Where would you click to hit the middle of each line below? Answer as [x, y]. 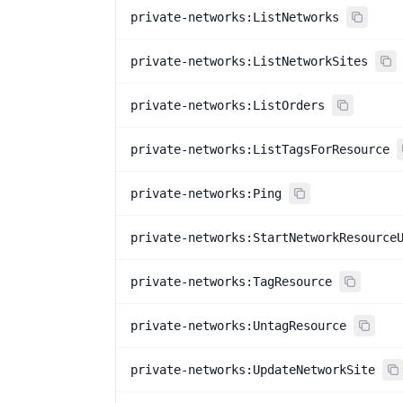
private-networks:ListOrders [228, 105]
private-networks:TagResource [231, 282]
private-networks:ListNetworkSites [249, 61]
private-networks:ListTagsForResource [260, 149]
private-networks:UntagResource [238, 326]
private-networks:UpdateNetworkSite [253, 370]
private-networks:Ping [206, 193]
